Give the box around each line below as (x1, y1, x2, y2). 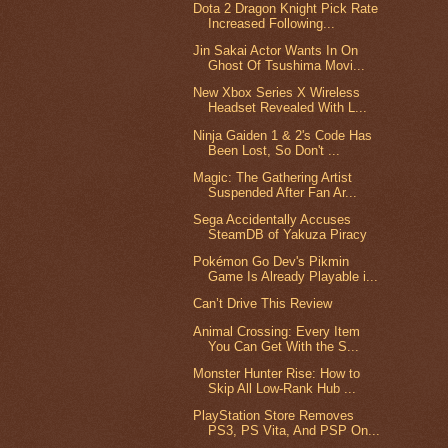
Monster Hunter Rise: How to (193, 365, 361, 381)
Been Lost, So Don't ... (208, 142, 341, 158)
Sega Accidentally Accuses (193, 211, 352, 227)
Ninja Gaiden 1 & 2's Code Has (193, 127, 373, 143)
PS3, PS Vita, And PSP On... (208, 423, 381, 439)
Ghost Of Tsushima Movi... (208, 58, 366, 74)
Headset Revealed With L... (208, 100, 368, 116)
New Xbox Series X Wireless (193, 85, 361, 101)
